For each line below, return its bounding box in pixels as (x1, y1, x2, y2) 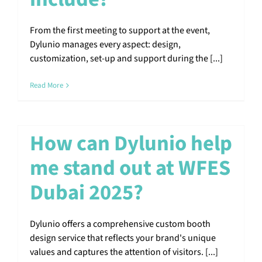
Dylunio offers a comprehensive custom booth (30, 217, 211, 230)
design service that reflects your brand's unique (30, 231, 216, 244)
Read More (30, 80, 63, 91)
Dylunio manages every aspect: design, (30, 37, 181, 51)
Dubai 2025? (30, 177, 143, 208)
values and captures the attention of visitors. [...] (30, 245, 218, 258)
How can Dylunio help (30, 128, 232, 159)
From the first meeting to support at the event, (30, 23, 210, 37)
